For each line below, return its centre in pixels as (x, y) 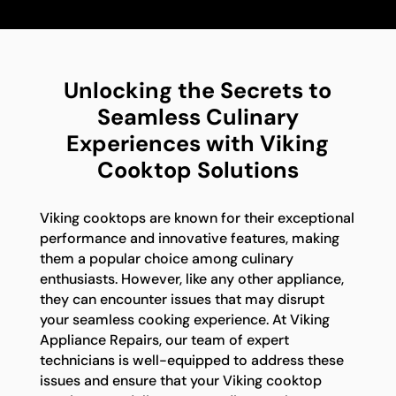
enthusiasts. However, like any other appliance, (191, 279)
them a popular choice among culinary (166, 259)
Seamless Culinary (198, 117)
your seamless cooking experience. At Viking (184, 320)
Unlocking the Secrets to (198, 90)
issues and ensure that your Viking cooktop (180, 381)
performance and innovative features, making (189, 239)
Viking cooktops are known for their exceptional (197, 218)
